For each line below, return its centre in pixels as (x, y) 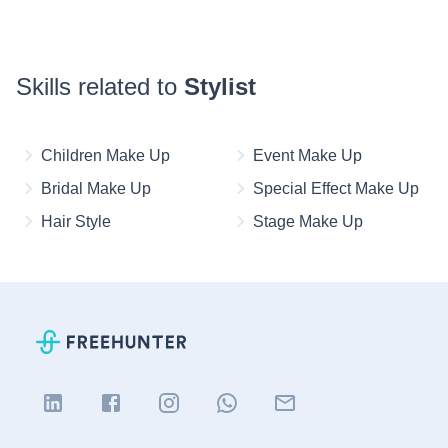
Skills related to (100, 86)
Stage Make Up (308, 221)
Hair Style (76, 221)
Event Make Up (307, 155)
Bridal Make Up (96, 188)
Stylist (220, 86)
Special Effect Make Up (336, 188)
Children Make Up (105, 155)
